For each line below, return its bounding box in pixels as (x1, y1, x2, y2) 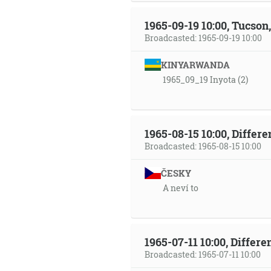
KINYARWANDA (160, 59, 230, 71)
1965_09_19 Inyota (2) (163, 74, 248, 85)
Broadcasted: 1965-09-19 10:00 (145, 32, 262, 44)
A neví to (163, 182, 198, 194)
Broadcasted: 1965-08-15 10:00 (145, 140, 261, 152)
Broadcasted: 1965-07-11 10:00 (145, 249, 261, 260)
